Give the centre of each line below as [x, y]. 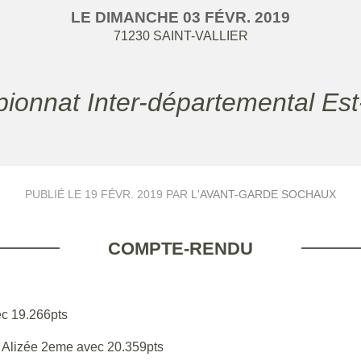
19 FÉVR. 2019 [124, 194]
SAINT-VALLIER [200, 36]
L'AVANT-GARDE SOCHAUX [263, 194]
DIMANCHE [139, 17]
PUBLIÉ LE [55, 194]
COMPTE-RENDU [180, 249]
